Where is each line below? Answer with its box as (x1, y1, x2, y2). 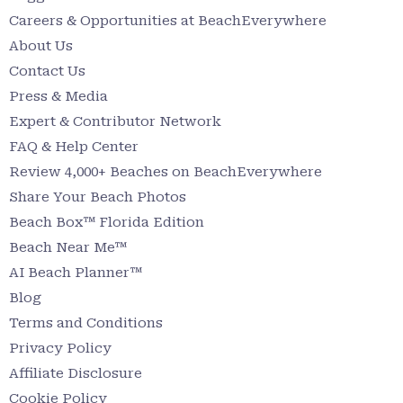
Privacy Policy (9, 339, 112, 356)
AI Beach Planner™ (9, 264, 142, 281)
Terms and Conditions (9, 314, 163, 331)
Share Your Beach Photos (9, 188, 186, 205)
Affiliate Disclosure (9, 364, 142, 381)
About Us (9, 37, 73, 54)
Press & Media (9, 87, 108, 104)
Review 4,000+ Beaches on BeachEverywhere (9, 163, 322, 180)
